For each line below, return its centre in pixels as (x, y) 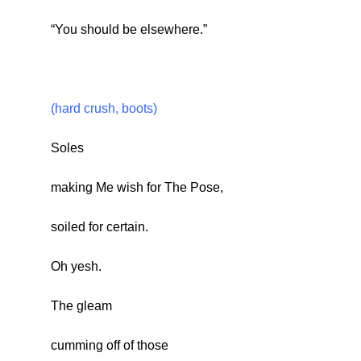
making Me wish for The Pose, (137, 188)
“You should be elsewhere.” (129, 30)
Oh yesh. (76, 267)
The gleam (81, 306)
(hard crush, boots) (104, 109)
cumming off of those (109, 346)
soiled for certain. (99, 227)
